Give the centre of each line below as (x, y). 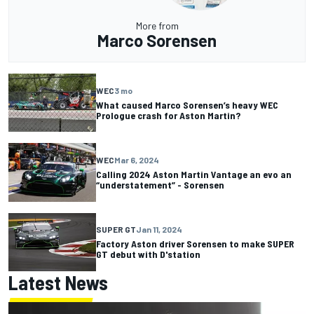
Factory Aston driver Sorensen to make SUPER (195, 244)
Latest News (58, 282)
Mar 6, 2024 (137, 159)
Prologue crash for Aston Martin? (168, 115)
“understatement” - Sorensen (160, 184)
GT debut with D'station (148, 254)
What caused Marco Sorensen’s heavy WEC (187, 104)
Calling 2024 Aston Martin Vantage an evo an (194, 174)
